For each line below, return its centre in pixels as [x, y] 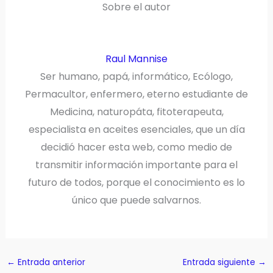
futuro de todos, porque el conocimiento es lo [136, 182]
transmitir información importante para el [136, 165]
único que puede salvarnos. [136, 200]
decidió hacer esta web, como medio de [136, 147]
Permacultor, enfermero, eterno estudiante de [136, 94]
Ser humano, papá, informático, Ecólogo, [136, 76]
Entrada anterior [50, 262]
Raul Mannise [136, 58]
